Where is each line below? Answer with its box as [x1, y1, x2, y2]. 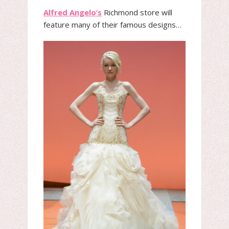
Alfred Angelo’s [43, 7, 102, 17]
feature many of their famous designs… [43, 19, 181, 30]
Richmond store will [102, 7, 172, 17]
